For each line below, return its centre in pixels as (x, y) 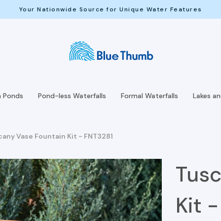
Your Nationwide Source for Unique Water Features (110, 9)
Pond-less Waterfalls (72, 96)
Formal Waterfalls (149, 96)
